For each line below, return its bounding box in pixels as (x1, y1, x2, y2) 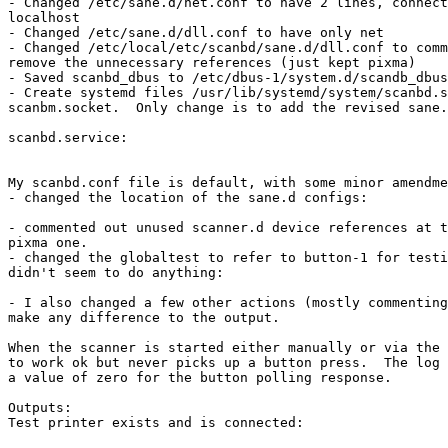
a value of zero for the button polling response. (8, 370, 392, 386)
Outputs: (8, 400, 72, 416)
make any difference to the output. (8, 310, 280, 326)
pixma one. (8, 235, 88, 251)
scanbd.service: (8, 130, 128, 146)
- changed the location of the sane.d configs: (8, 190, 368, 206)
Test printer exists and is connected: (8, 415, 304, 431)
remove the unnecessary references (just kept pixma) (8, 55, 416, 71)
